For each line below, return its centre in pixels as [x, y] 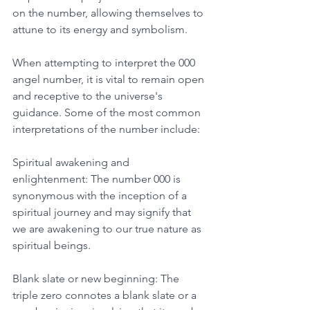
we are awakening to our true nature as [108, 228]
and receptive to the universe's [89, 95]
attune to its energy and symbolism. [101, 29]
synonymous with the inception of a [101, 195]
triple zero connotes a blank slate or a [106, 295]
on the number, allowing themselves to [109, 12]
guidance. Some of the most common [108, 112]
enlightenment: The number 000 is [98, 179]
